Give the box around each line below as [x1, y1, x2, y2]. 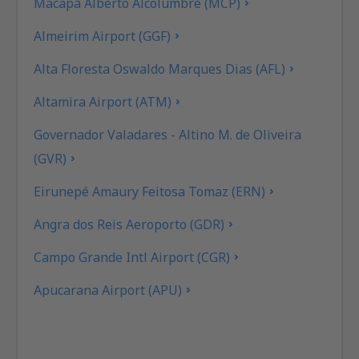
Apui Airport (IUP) [34, 313, 143, 332]
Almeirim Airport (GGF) [34, 26, 171, 45]
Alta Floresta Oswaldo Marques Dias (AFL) [34, 59, 286, 78]
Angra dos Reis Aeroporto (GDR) [34, 215, 225, 233]
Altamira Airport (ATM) [34, 92, 172, 111]
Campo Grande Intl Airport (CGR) [34, 248, 231, 266]
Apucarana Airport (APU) [34, 280, 183, 299]
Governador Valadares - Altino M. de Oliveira [34, 125, 302, 143]
